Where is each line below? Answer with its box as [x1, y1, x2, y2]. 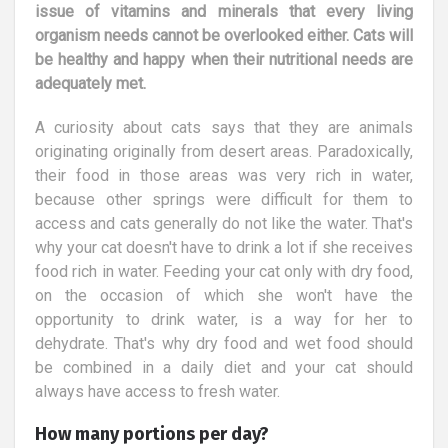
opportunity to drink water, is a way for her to [35, 309, 413, 329]
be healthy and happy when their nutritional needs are [35, 49, 413, 69]
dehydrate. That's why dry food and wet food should [35, 333, 413, 353]
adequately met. [35, 73, 146, 93]
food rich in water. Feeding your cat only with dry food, [35, 261, 413, 281]
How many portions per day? [35, 422, 269, 445]
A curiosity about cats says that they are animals [35, 117, 413, 137]
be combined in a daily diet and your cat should [35, 357, 413, 377]
